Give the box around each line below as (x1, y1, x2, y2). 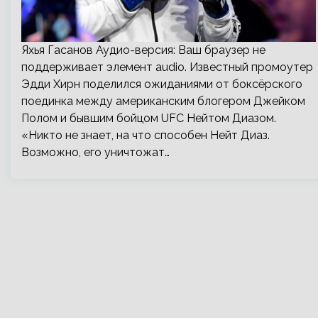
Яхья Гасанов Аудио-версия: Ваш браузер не (21, 43, 265, 57)
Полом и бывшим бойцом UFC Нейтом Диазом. (21, 111, 276, 125)
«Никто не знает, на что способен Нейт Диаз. (21, 128, 270, 142)
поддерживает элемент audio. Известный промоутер (21, 60, 313, 74)
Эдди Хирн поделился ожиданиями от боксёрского (21, 77, 302, 91)
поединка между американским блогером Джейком (21, 94, 305, 108)
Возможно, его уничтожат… (21, 146, 170, 159)
